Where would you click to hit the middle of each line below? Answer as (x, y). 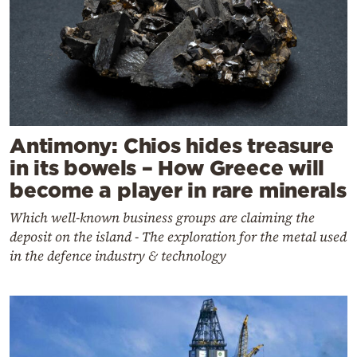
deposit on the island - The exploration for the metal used (178, 236)
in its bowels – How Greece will (167, 167)
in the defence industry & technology (118, 255)
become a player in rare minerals (178, 190)
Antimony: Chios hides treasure (172, 145)
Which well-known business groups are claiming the (162, 217)
